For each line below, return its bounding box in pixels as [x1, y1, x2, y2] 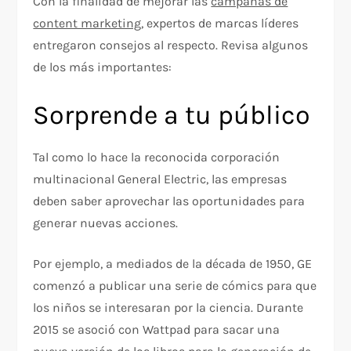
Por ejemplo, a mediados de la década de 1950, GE [33, 256, 313, 272]
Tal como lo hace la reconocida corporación [33, 150, 280, 165]
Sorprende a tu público [33, 100, 311, 132]
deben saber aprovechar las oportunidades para [33, 194, 306, 209]
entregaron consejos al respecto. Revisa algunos [33, 38, 309, 53]
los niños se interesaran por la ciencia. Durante [33, 300, 304, 316]
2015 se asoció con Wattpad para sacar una [33, 322, 280, 338]
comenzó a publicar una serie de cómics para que [33, 278, 317, 294]
